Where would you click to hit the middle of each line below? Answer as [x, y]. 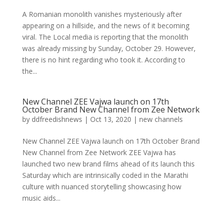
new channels [161, 119]
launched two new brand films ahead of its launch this [108, 164]
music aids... [41, 198]
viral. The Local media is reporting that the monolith [105, 37]
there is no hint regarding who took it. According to [104, 60]
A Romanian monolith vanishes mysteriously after [102, 14]
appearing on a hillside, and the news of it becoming [106, 26]
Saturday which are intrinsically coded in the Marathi [105, 175]
